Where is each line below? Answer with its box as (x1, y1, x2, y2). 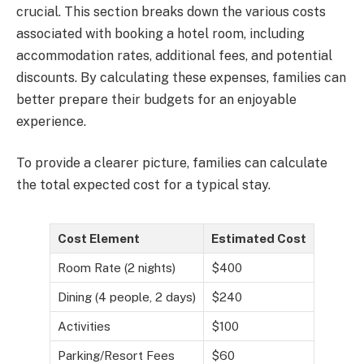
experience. (16, 113, 86, 129)
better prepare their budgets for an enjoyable (16, 91, 297, 107)
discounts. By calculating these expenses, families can (16, 69, 346, 85)
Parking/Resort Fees (58, 348, 175, 362)
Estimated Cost (211, 231, 306, 245)
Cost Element (58, 231, 140, 245)
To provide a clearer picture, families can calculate (16, 155, 327, 171)
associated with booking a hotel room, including (16, 25, 305, 41)
